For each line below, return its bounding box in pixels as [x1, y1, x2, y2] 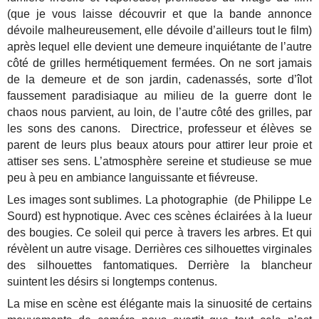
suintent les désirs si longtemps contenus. [7, 276, 218, 288]
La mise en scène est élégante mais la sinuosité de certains [7, 298, 312, 310]
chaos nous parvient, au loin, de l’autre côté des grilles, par [7, 105, 312, 118]
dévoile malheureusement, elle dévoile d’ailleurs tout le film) [7, 23, 312, 36]
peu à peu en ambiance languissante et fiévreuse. [7, 171, 258, 184]
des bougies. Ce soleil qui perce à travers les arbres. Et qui [7, 226, 312, 239]
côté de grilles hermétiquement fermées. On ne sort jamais [7, 56, 312, 69]
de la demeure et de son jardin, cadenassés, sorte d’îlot [7, 73, 312, 85]
